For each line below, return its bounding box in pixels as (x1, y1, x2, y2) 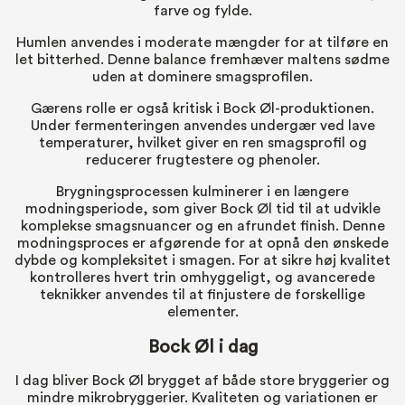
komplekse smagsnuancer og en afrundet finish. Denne (20, 218, 385, 233)
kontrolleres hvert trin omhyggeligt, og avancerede (30, 269, 375, 285)
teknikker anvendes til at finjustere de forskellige (40, 287, 365, 302)
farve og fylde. (153, 3, 252, 18)
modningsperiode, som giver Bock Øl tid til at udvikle (24, 201, 381, 216)
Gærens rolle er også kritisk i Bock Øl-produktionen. (31, 100, 374, 116)
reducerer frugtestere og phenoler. (85, 152, 320, 167)
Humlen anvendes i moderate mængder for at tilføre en (16, 34, 389, 50)
